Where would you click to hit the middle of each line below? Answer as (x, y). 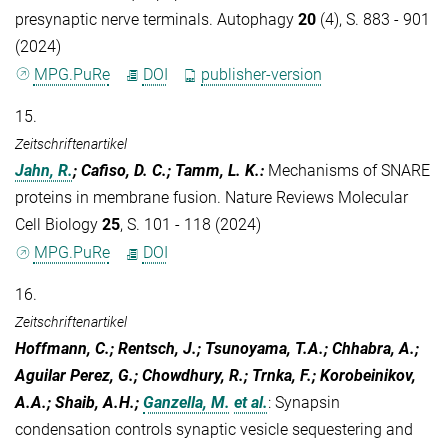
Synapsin (307, 403)
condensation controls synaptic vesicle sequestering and (214, 430)
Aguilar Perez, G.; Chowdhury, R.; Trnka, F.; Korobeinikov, (215, 376)
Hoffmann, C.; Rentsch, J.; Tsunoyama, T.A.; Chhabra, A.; (217, 349)
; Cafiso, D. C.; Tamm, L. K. (166, 171)
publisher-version (262, 75)
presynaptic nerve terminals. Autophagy (156, 19)
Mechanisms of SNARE (349, 171)
